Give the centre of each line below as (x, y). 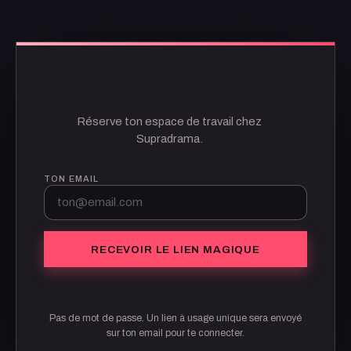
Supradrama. (169, 138)
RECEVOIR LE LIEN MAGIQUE (175, 249)
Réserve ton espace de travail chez (170, 121)
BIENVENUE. (175, 93)
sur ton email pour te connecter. (175, 333)
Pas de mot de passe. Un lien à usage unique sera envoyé (175, 318)
